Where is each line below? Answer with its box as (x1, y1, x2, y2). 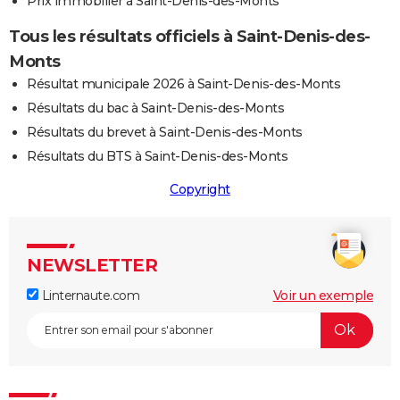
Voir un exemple (272, 287, 373, 304)
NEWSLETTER (27, 254, 157, 276)
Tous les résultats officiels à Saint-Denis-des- (9, 26, 371, 46)
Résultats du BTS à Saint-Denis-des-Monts (27, 147, 287, 164)
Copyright (170, 180, 230, 197)
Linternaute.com (38, 287, 139, 304)
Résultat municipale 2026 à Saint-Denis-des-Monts (27, 75, 340, 92)
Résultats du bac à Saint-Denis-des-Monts (27, 99, 284, 116)
